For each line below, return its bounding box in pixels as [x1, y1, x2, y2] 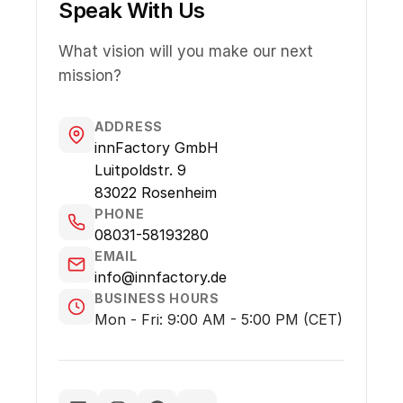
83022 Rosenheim [94, 183, 217, 201]
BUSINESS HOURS [94, 290, 219, 306]
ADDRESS [94, 118, 163, 134]
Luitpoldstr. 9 [94, 160, 186, 179]
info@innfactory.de [94, 267, 227, 286]
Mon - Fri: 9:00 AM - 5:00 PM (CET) [94, 309, 343, 328]
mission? [58, 66, 121, 85]
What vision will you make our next [58, 41, 313, 60]
